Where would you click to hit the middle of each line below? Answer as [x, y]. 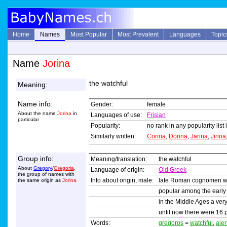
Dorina [178, 137]
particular [28, 120]
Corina [156, 137]
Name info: [35, 104]
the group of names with [46, 174]
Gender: [102, 105]
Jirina [218, 137]
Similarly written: [113, 137]
